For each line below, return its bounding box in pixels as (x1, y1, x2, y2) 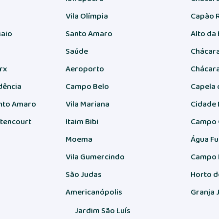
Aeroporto (66, 63, 104, 75)
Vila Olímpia (66, 10, 108, 22)
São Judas (66, 168, 102, 180)
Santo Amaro (66, 27, 112, 40)
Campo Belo (66, 80, 109, 92)
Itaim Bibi (66, 115, 99, 128)
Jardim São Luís (75, 204, 131, 217)
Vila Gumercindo (66, 151, 125, 163)
